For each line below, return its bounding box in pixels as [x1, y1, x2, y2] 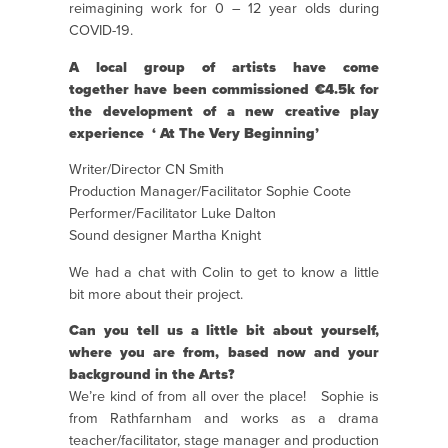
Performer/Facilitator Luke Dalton [69, 205, 276, 223]
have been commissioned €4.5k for [134, 80, 380, 98]
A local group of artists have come [69, 58, 379, 76]
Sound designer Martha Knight [69, 227, 261, 245]
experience [69, 124, 148, 142]
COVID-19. [69, 22, 133, 40]
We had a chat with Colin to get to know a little [69, 263, 379, 281]
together [69, 80, 135, 98]
